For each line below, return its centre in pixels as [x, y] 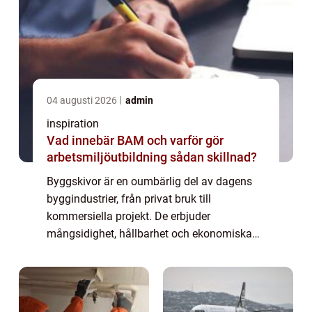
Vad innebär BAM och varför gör [135, 140]
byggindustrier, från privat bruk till [129, 198]
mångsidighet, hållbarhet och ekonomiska [149, 233]
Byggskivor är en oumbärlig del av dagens [149, 181]
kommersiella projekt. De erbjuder [128, 216]
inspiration [73, 123]
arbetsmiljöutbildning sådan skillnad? [152, 157]
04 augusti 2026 [83, 100]
